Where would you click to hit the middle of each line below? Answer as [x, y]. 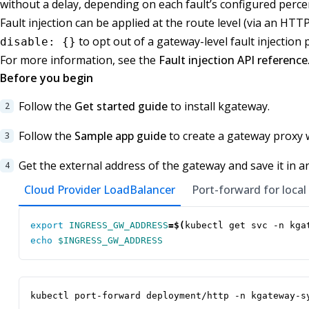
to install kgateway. [219, 107]
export [47, 226]
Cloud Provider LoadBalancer [100, 190]
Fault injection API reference [233, 60]
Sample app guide [120, 136]
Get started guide [121, 107]
